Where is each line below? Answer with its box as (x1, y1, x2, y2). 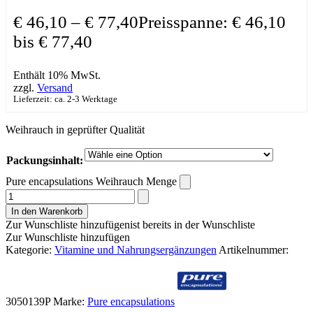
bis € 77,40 (13, 31, 92, 51)
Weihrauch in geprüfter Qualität (6, 123, 145, 136)
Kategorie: (6, 243, 54, 256)
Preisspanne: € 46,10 (138, 12, 286, 31)
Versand (37, 81, 73, 94)
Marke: (53, 295, 87, 307)
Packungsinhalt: (6, 154, 83, 166)
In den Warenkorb (11, 205, 82, 217)
